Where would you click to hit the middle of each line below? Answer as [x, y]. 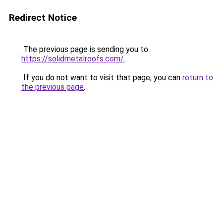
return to [198, 78]
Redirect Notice [43, 18]
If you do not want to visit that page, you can [102, 78]
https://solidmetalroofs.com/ [73, 59]
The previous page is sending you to [85, 49]
